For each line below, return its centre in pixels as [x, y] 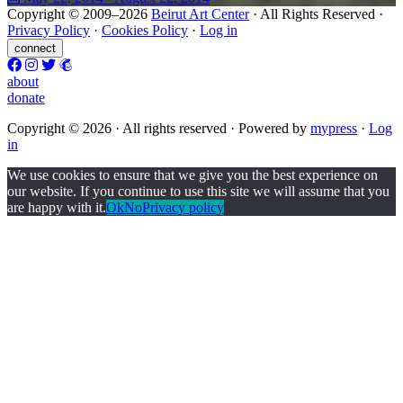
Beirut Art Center [200, 14]
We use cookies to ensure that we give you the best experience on [193, 175]
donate [26, 98]
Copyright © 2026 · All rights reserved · [123, 129]
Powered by [274, 129]
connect [35, 49]
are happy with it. [57, 208]
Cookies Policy [145, 31]
